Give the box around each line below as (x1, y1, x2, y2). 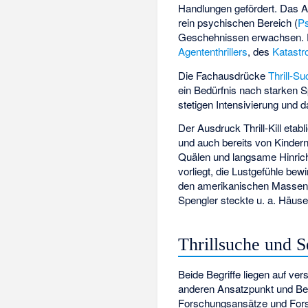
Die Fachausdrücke (178, 67, 269, 82)
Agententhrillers (178, 44, 248, 59)
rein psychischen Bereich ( (178, 15, 298, 30)
